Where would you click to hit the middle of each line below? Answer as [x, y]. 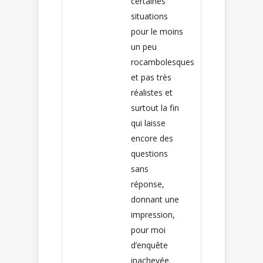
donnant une [155, 199]
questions [149, 153]
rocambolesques [163, 62]
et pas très [151, 77]
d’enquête [149, 245]
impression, [153, 214]
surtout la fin [155, 107]
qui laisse [148, 123]
